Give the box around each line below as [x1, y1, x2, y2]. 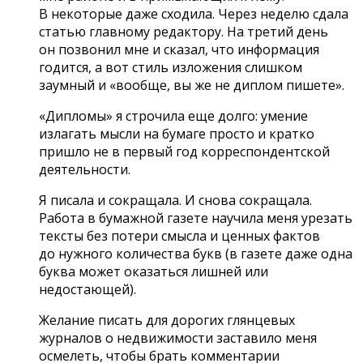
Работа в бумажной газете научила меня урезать [39, 208, 352, 227]
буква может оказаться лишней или [39, 262, 268, 280]
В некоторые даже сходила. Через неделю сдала [39, 4, 348, 23]
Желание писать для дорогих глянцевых [39, 310, 295, 329]
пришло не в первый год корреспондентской [39, 142, 330, 160]
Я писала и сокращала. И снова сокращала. [39, 190, 312, 209]
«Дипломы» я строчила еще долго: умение [39, 106, 308, 125]
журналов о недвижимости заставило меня [39, 328, 317, 347]
